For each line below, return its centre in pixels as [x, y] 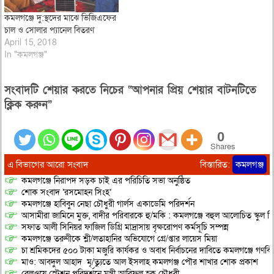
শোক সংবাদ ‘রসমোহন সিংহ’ [66, 192]
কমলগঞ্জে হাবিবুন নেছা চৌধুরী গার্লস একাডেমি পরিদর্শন [108, 204]
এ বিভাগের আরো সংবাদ [48, 164]
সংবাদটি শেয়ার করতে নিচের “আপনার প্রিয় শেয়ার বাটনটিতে [130, 90]
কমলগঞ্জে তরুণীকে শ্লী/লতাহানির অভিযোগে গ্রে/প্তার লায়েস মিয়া [119, 239]
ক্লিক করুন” [28, 105]
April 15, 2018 [30, 42]
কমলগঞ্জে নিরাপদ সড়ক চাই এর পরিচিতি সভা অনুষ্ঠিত [106, 180]
